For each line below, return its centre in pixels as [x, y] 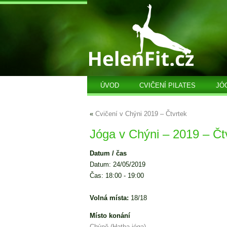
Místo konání [110, 216]
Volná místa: [109, 198]
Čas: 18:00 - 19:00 [117, 176]
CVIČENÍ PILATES [167, 85]
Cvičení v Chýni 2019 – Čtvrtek [141, 114]
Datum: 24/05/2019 [118, 164]
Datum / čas [108, 153]
